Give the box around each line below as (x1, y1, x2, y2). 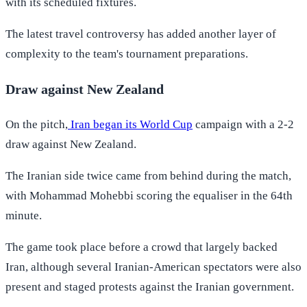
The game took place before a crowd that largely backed (5, 240, 278, 254)
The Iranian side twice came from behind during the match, (5, 169, 291, 182)
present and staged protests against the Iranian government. (5, 280, 294, 293)
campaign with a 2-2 (193, 117, 294, 131)
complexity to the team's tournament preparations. (5, 47, 248, 60)
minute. (5, 208, 42, 222)
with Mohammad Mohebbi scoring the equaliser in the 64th (5, 188, 293, 202)
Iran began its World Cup (68, 117, 193, 131)
